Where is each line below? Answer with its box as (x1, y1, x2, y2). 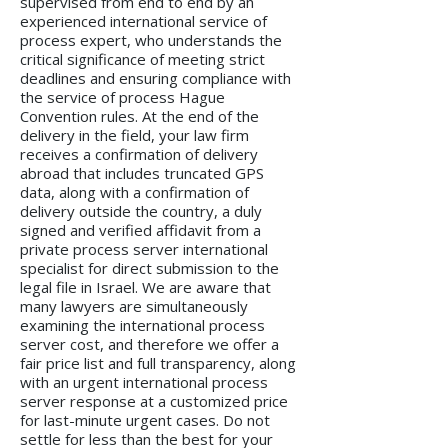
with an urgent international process (20, 372, 268, 393)
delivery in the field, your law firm (20, 125, 249, 146)
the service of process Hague (20, 87, 225, 108)
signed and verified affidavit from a (20, 220, 261, 241)
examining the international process (20, 315, 265, 336)
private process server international (20, 239, 268, 260)
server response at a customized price (20, 391, 288, 412)
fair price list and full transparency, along (20, 353, 296, 374)
